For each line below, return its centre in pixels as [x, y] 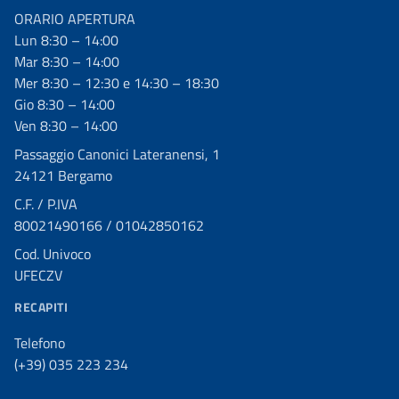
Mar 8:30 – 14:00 [67, 61]
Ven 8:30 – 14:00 [66, 125]
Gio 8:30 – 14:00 [65, 104]
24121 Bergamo [63, 175]
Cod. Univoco [53, 253]
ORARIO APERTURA [75, 18]
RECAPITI [41, 306]
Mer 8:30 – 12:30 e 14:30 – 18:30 [117, 82]
